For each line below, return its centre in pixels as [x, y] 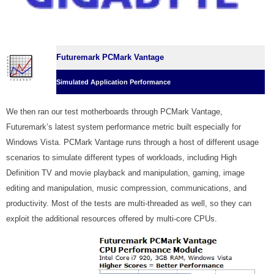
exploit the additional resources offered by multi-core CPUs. [112, 219]
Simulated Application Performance [113, 82]
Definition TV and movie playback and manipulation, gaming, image [125, 173]
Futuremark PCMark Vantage [110, 57]
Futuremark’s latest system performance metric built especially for [124, 127]
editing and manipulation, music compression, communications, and [126, 188]
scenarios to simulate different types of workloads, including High [121, 158]
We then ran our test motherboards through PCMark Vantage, [114, 112]
